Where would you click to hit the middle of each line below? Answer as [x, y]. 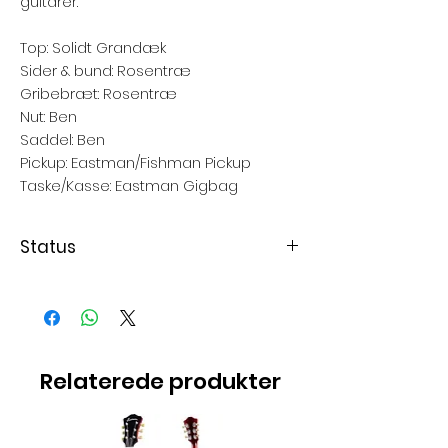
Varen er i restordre [104, 286]
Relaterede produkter [160, 381]
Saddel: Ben [62, 139]
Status [48, 247]
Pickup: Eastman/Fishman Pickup [135, 162]
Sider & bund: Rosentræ [105, 70]
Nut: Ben [48, 116]
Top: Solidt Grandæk [93, 47]
